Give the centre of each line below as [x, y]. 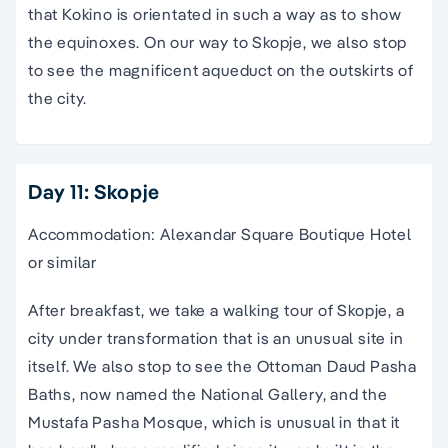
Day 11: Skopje [94, 191]
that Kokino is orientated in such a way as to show [215, 13]
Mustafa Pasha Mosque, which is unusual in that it [214, 421]
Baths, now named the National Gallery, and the [208, 393]
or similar [62, 261]
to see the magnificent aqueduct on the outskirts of [221, 69]
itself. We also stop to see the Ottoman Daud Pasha [222, 365]
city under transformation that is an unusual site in [216, 337]
